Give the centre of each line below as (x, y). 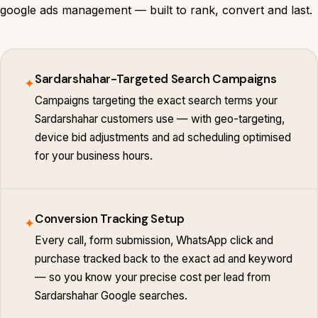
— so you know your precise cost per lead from (153, 277)
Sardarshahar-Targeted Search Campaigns (156, 78)
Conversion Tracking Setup (110, 218)
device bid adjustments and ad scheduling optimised (163, 137)
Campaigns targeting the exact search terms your (156, 100)
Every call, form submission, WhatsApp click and (154, 240)
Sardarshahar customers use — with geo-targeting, (160, 119)
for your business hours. (94, 155)
